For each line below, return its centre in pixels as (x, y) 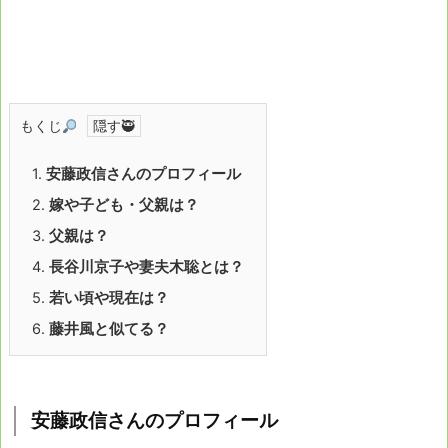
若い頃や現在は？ (109, 298)
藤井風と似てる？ (109, 329)
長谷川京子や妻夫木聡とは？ (146, 267)
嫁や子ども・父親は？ (124, 205)
